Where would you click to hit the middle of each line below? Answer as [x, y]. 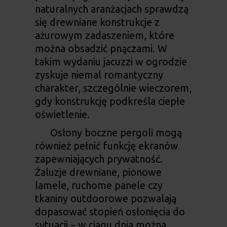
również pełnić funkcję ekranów [106, 146]
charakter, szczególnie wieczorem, [113, 88]
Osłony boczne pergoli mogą [116, 133]
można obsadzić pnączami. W [101, 49]
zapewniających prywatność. [99, 159]
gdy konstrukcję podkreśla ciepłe [110, 101]
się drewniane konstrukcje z [97, 22]
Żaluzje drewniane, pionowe [98, 172]
